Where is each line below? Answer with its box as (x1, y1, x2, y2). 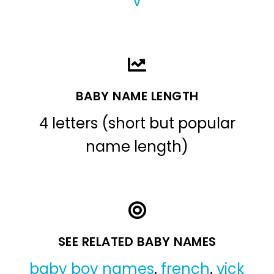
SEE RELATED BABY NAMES (57, 232, 217, 250)
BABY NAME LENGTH (75, 87, 199, 105)
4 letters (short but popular (39, 113, 235, 133)
